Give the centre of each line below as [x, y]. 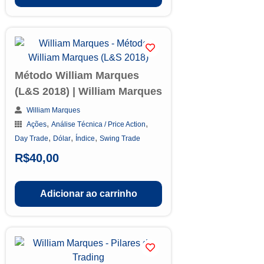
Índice [85, 138]
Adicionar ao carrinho [88, 193]
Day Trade [32, 138]
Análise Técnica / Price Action [98, 124]
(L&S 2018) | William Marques [88, 91]
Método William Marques [77, 75]
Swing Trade [120, 138]
